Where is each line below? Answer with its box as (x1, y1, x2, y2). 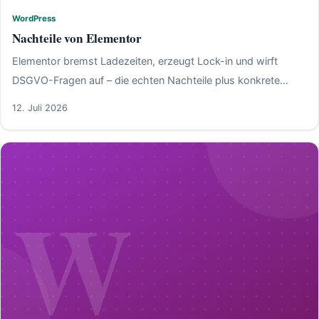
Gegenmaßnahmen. (12, 93, 106, 105)
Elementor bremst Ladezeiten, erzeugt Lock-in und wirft (12, 54, 278, 67)
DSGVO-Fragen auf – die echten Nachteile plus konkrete (12, 73, 280, 86)
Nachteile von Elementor (12, 29, 142, 48)
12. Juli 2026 (12, 102, 68, 113)
